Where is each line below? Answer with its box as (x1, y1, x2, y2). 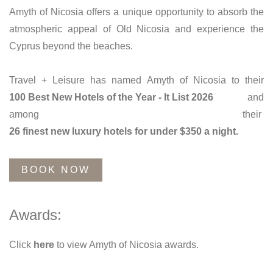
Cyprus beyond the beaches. (9, 41, 133, 52)
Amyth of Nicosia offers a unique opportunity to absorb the (9, 7, 264, 18)
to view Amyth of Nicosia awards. (54, 239, 199, 250)
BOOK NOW (21, 165, 90, 175)
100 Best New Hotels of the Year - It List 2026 (9, 92, 213, 103)
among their (9, 109, 264, 120)
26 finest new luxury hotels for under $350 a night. (9, 126, 238, 137)
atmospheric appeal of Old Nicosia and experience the (9, 24, 264, 35)
